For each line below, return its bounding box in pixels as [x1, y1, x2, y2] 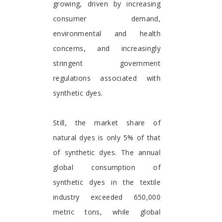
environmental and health [53, 29, 161, 39]
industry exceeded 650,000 [53, 192, 161, 202]
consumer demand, [53, 14, 161, 24]
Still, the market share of [53, 118, 161, 128]
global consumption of [53, 163, 161, 172]
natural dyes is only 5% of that [53, 133, 161, 143]
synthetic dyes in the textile [53, 177, 161, 187]
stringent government [53, 58, 161, 68]
